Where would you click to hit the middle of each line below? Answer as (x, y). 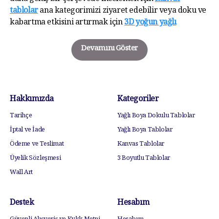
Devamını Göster (109, 49)
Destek (22, 203)
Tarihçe (21, 116)
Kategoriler (138, 100)
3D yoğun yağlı (150, 23)
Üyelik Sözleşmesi (35, 159)
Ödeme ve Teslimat (37, 144)
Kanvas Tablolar (141, 144)
